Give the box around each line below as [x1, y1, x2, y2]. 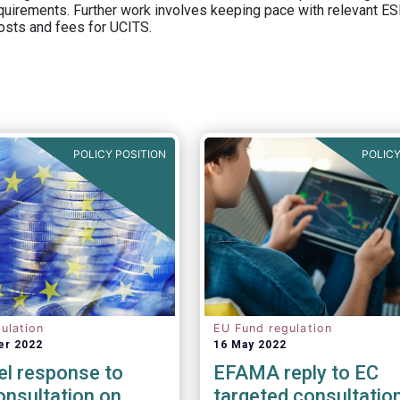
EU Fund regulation [212, 321, 332, 335]
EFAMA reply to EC [212, 362, 379, 384]
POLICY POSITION [73, 147, 167, 161]
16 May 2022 [212, 338, 287, 351]
